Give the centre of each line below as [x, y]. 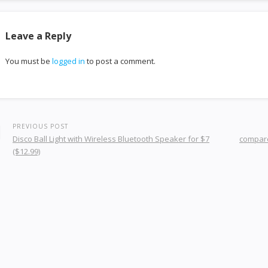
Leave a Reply [38, 36]
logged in [68, 61]
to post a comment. [120, 61]
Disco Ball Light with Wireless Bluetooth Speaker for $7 [111, 139]
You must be [29, 61]
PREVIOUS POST [40, 126]
